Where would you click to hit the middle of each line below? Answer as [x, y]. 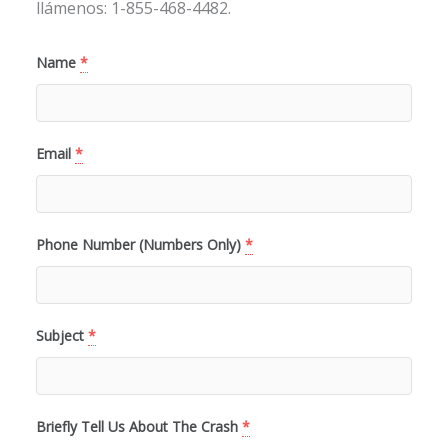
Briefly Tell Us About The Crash [137, 427]
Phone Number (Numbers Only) [138, 245]
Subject [60, 336]
